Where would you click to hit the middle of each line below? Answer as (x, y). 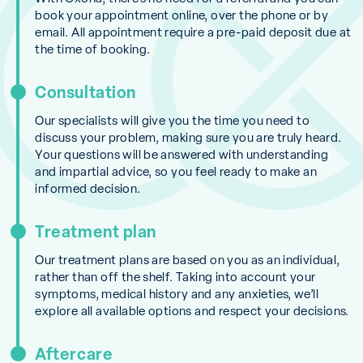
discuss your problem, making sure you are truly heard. (188, 137)
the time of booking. (93, 49)
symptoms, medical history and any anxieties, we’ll (177, 293)
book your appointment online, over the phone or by (182, 15)
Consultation (85, 92)
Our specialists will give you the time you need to (173, 120)
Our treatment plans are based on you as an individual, (188, 259)
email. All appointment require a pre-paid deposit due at (193, 32)
